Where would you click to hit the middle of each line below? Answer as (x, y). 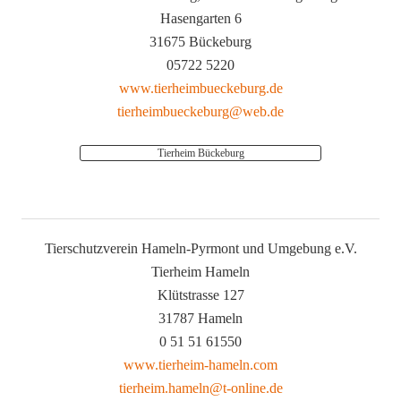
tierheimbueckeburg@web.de (200, 112)
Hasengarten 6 (200, 19)
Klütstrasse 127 (200, 295)
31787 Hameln (200, 319)
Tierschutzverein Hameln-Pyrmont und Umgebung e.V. (200, 249)
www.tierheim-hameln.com (200, 365)
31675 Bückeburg (200, 42)
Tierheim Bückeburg (200, 154)
